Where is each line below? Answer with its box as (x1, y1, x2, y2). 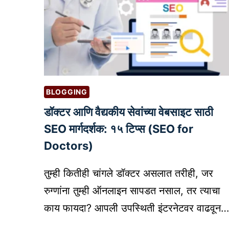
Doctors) (44, 139, 93, 152)
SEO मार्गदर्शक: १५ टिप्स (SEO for (44, 122, 193, 135)
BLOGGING (46, 87, 87, 96)
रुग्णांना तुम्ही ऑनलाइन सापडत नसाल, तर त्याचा (44, 184, 220, 197)
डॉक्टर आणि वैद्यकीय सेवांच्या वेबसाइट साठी (44, 105, 213, 119)
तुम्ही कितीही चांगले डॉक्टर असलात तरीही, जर (44, 167, 213, 179)
